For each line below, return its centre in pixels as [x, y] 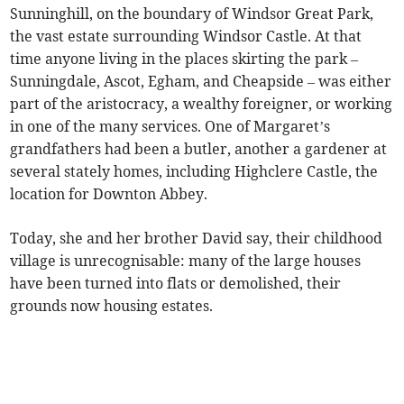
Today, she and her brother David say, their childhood [197, 238]
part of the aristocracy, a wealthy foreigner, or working [202, 103]
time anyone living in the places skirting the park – [184, 58]
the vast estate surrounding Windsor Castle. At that [186, 36]
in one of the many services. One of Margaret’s [170, 126]
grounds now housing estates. [112, 305]
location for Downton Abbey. [109, 193]
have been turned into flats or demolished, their [176, 283]
